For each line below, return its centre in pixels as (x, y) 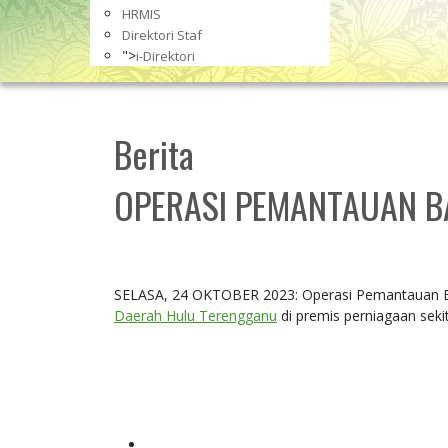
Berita (154, 153)
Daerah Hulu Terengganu (195, 315)
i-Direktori (165, 56)
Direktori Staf (162, 35)
